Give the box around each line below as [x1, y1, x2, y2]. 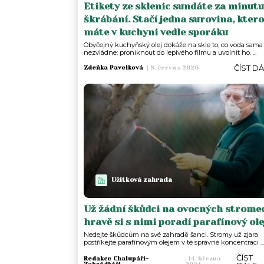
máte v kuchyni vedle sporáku [84, 26, 228, 38]
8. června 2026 [148, 64, 199, 71]
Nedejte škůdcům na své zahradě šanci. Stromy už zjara [84, 230, 258, 239]
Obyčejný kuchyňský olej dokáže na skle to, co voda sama [84, 40, 263, 49]
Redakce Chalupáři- [84, 255, 148, 262]
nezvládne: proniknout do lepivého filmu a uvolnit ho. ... [84, 48, 256, 57]
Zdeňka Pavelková [84, 64, 143, 71]
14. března [186, 255, 221, 262]
